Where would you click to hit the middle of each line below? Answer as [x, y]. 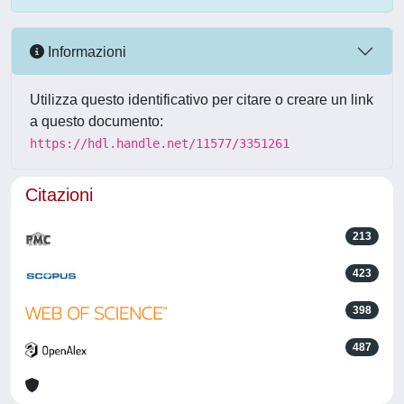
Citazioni [59, 195]
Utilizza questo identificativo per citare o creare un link [202, 100]
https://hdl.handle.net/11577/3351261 [160, 143]
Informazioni [85, 51]
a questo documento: [96, 121]
